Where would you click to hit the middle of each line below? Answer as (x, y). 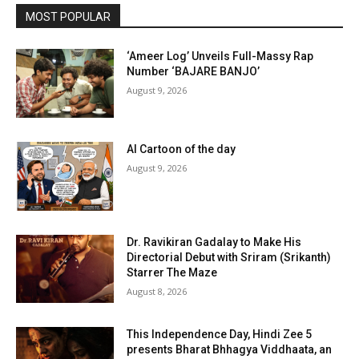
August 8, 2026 (157, 291)
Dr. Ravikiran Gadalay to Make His (214, 242)
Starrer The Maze (172, 272)
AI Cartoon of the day (182, 149)
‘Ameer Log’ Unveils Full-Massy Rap (220, 56)
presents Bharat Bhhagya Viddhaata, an (230, 350)
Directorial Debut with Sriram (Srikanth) (229, 257)
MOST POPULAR (68, 17)
